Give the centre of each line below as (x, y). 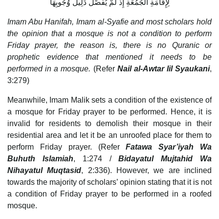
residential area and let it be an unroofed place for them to (109, 135)
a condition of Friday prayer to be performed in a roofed (109, 194)
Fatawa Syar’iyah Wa (169, 147)
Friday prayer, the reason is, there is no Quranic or (109, 45)
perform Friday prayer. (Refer (67, 147)
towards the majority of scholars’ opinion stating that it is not (109, 182)
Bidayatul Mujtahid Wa (165, 158)
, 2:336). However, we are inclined (147, 170)
